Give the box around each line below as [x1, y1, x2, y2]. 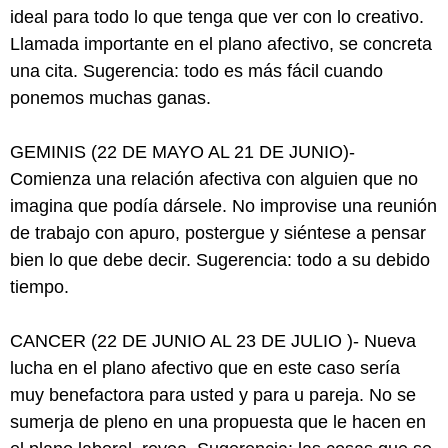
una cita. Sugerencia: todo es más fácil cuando [10, 61, 383, 81]
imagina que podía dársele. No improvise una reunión [10, 196, 437, 216]
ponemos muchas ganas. [10, 88, 211, 108]
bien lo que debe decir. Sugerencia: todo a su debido [10, 250, 430, 270]
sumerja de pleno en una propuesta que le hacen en [10, 412, 426, 432]
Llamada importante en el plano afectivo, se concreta [10, 34, 432, 54]
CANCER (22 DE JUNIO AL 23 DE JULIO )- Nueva [10, 331, 416, 351]
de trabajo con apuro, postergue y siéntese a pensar [10, 223, 426, 243]
